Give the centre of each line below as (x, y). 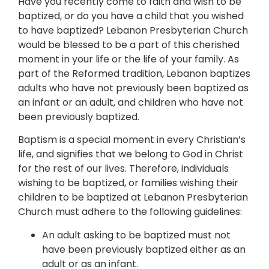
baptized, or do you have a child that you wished (131, 16)
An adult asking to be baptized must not (136, 235)
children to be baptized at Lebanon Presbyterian (133, 198)
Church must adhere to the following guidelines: (130, 212)
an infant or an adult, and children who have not (131, 102)
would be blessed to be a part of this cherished (129, 44)
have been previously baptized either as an (144, 249)
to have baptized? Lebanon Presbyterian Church (133, 30)
